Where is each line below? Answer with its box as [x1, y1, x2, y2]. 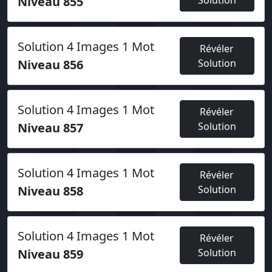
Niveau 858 [18, 183, 83, 199]
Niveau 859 [18, 246, 83, 262]
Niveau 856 [18, 56, 83, 73]
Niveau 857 [18, 120, 83, 136]
